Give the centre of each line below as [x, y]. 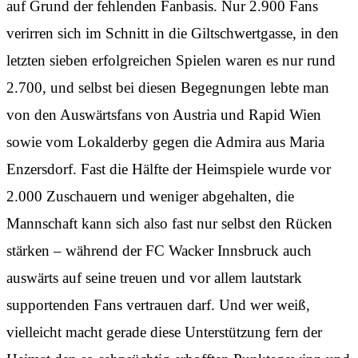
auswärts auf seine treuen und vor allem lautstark [154, 277]
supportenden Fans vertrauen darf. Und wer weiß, [158, 304]
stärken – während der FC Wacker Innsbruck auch [159, 250]
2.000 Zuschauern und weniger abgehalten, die [150, 196]
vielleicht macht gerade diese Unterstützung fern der [164, 332]
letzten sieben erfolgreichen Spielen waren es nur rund [171, 60]
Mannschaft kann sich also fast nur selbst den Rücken [169, 223]
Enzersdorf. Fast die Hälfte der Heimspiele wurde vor [169, 169]
